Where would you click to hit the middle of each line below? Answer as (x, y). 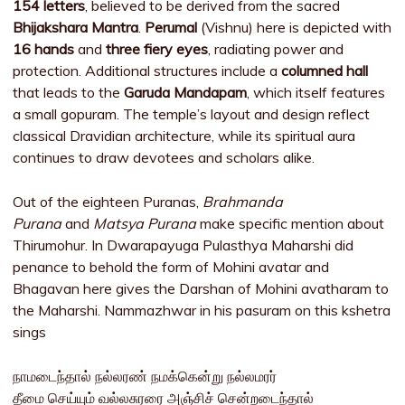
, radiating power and (276, 49)
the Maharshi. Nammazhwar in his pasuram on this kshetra (202, 310)
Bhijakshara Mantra (76, 27)
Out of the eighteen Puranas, (108, 202)
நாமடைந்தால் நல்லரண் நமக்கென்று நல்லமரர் (145, 376)
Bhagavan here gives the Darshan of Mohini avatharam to (201, 288)
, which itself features (316, 92)
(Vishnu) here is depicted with (295, 27)
